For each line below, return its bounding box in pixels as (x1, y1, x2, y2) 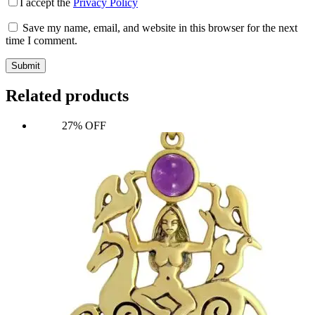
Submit (11, 60, 40, 71)
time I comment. (6, 34, 77, 46)
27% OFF (62, 120, 106, 132)
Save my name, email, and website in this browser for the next (22, 21, 297, 34)
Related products (6, 86, 129, 105)
